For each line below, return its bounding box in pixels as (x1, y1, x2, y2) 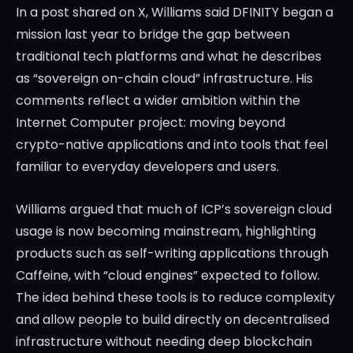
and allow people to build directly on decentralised (16, 310, 329, 329)
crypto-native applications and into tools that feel (16, 136, 328, 154)
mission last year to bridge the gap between (16, 25, 290, 44)
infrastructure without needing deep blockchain (16, 333, 312, 351)
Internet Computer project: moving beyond (16, 113, 285, 132)
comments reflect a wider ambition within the (16, 91, 300, 110)
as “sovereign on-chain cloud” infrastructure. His (16, 69, 313, 88)
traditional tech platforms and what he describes (16, 47, 321, 66)
